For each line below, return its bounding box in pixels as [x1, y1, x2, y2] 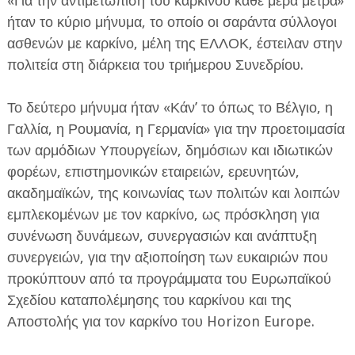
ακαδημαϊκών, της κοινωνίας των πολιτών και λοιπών [6, 185, 340, 202]
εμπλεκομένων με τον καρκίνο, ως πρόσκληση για [6, 206, 319, 223]
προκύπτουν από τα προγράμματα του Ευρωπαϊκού [6, 270, 331, 288]
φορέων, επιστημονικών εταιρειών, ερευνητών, [6, 163, 300, 181]
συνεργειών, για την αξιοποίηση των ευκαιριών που [6, 249, 328, 266]
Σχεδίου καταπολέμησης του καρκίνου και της [6, 292, 292, 309]
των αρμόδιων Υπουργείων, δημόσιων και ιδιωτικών [6, 142, 333, 159]
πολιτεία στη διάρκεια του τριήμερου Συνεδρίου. [6, 56, 303, 74]
